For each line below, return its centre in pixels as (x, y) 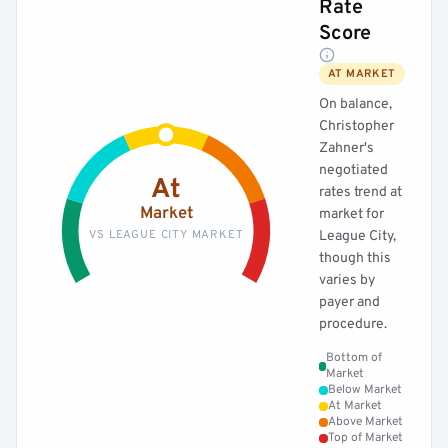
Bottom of (354, 358)
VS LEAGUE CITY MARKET (166, 234)
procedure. (353, 324)
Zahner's (346, 148)
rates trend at (360, 192)
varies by (347, 280)
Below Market (365, 390)
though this (355, 258)
